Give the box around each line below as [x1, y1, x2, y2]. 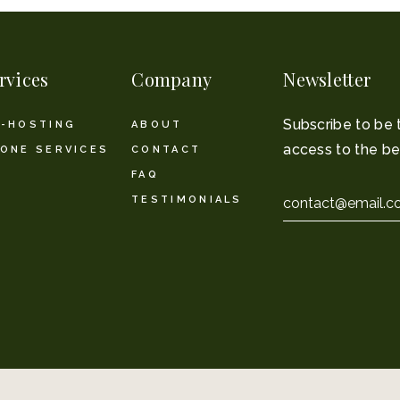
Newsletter [283, 67, 371, 91]
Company [131, 67, 212, 91]
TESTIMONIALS [131, 194, 243, 205]
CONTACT [131, 144, 202, 155]
